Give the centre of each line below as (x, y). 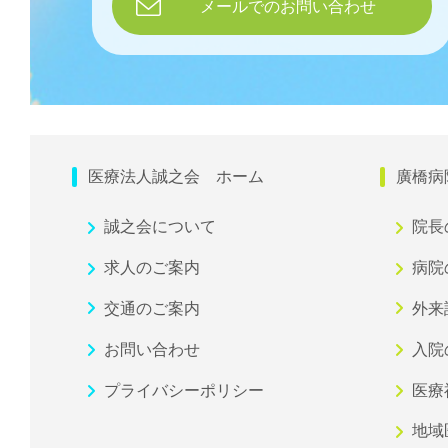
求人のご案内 (152, 268)
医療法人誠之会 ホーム (176, 176)
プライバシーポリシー (184, 390)
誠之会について (160, 227)
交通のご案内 (152, 308)
